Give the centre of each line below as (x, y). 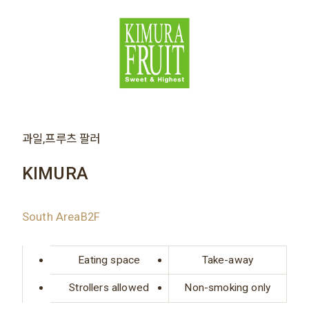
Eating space (109, 260)
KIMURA (55, 173)
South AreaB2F (61, 216)
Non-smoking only (228, 288)
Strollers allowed (109, 288)
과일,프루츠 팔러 (61, 139)
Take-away (228, 260)
